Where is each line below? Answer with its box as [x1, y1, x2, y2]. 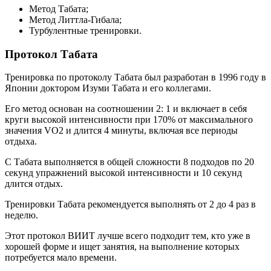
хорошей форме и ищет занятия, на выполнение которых [5, 241, 240, 252]
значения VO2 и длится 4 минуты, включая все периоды [5, 125, 238, 136]
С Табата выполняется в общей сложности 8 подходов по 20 [5, 157, 254, 168]
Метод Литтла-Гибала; [29, 14, 122, 25]
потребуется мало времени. [5, 252, 117, 263]
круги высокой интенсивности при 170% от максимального [5, 114, 253, 125]
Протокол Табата [5, 47, 98, 60]
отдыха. [5, 136, 37, 147]
